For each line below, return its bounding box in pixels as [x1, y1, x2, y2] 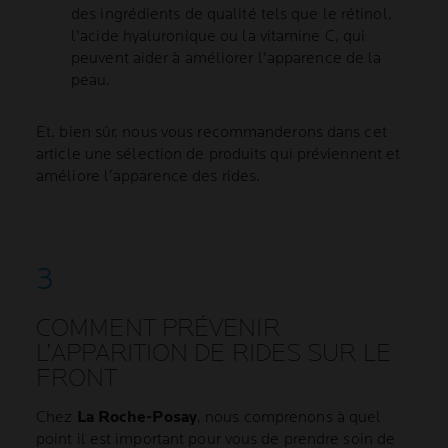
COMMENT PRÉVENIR [36, 313, 280, 345]
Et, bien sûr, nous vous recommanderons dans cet [36, 123, 387, 143]
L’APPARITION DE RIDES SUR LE [36, 338, 391, 370]
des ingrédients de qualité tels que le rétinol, [71, 5, 392, 25]
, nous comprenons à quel [196, 408, 382, 428]
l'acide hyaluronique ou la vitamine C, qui [71, 27, 366, 47]
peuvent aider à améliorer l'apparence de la [71, 49, 382, 69]
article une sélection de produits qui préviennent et [36, 145, 401, 165]
